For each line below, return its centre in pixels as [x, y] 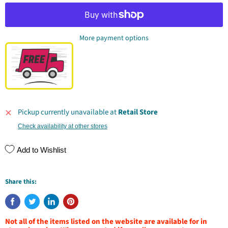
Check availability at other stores [63, 126]
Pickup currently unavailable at [68, 112]
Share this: [21, 182]
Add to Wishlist [41, 150]
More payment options [114, 38]
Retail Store [138, 112]
